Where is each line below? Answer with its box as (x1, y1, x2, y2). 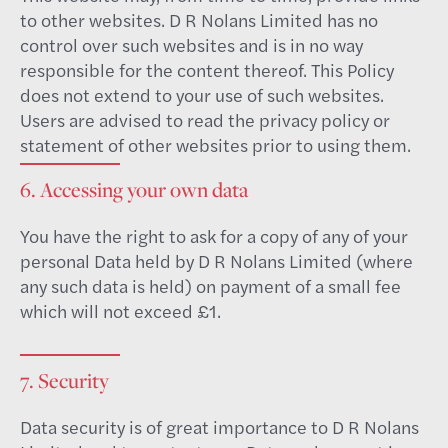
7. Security (20, 366, 109, 395)
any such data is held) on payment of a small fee (20, 273, 401, 298)
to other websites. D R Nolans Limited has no (20, 7, 378, 32)
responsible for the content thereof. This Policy (20, 57, 394, 82)
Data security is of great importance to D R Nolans (20, 414, 419, 439)
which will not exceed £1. (20, 298, 221, 323)
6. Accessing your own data (20, 175, 248, 204)
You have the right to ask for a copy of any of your (20, 223, 408, 248)
